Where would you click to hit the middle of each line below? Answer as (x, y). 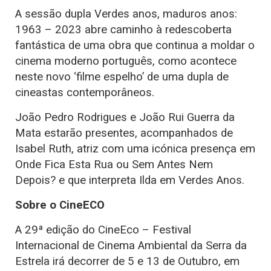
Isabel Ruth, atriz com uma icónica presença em (135, 149)
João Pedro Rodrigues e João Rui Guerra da (125, 118)
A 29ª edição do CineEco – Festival (103, 230)
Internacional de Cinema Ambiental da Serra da (131, 246)
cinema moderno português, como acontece (126, 61)
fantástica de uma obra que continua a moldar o (135, 46)
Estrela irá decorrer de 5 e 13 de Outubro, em (127, 262)
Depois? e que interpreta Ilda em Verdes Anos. (130, 181)
